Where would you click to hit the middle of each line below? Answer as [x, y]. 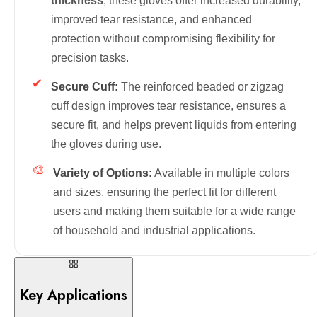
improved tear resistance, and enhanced [151, 19]
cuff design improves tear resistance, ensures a [168, 105]
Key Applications [74, 295]
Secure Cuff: [85, 86]
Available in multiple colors [221, 173]
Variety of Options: [103, 173]
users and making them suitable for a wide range [174, 211]
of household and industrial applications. [154, 230]
